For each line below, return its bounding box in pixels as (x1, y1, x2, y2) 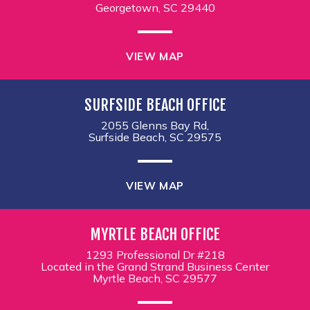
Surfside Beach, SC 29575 (89, 130, 221, 144)
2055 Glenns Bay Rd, (101, 118, 209, 132)
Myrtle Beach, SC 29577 (93, 271, 217, 285)
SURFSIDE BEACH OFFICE (84, 95, 226, 114)
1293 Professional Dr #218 (85, 248, 225, 262)
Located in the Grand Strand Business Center (41, 259, 269, 273)
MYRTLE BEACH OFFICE (90, 225, 220, 244)
